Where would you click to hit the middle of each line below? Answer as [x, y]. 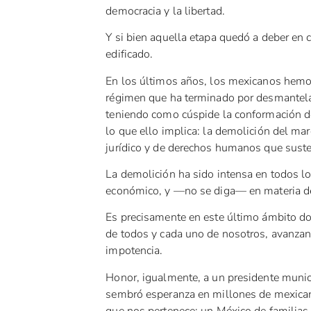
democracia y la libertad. [165, 11]
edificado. [129, 54]
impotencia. [134, 251]
